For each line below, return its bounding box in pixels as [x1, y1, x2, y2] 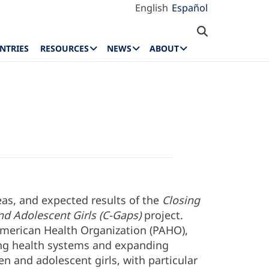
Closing [162, 193, 200, 207]
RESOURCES [40, 43, 89, 55]
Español [172, 1, 208, 14]
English [135, 1, 168, 14]
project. [141, 208, 183, 222]
